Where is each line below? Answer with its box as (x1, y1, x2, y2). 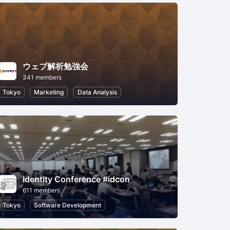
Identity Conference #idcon (22, 174, 130, 184)
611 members (22, 186, 60, 194)
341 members (22, 73, 62, 81)
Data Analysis (77, 88, 117, 96)
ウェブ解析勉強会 (22, 61, 88, 71)
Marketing (34, 88, 64, 96)
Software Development (34, 201, 102, 209)
